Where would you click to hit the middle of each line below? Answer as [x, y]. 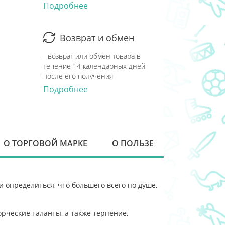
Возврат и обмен [97, 38]
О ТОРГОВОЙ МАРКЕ [45, 143]
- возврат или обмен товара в [92, 56]
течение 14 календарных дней [94, 66]
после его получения [78, 76]
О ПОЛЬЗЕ [133, 143]
